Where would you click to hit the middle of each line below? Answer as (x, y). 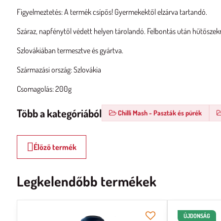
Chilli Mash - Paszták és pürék (160, 113)
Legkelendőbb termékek (86, 181)
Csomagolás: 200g (44, 89)
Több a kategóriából (59, 113)
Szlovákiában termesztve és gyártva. (70, 50)
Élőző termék (55, 147)
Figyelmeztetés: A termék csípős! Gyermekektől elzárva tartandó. (112, 12)
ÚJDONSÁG (197, 216)
